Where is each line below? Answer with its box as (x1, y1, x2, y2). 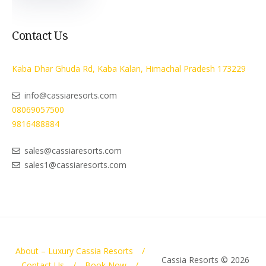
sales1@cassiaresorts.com (24, 159, 126, 171)
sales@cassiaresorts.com (24, 145, 122, 157)
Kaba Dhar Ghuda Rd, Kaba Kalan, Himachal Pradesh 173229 (12, 63, 246, 75)
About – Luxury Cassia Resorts (15, 245, 133, 257)
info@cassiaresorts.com (24, 90, 117, 102)
